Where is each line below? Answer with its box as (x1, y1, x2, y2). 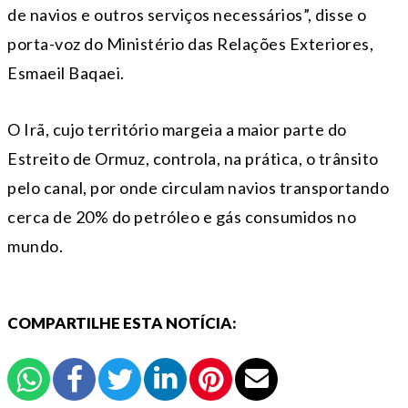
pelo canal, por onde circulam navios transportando (7, 178, 389, 199)
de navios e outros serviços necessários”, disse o (7, 5, 367, 25)
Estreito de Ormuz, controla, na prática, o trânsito (7, 148, 379, 169)
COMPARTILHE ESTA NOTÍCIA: (7, 313, 237, 333)
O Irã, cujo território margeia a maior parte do (7, 119, 347, 140)
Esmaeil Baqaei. (7, 63, 125, 84)
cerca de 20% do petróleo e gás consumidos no (7, 207, 356, 228)
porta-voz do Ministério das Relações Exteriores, (7, 34, 373, 55)
